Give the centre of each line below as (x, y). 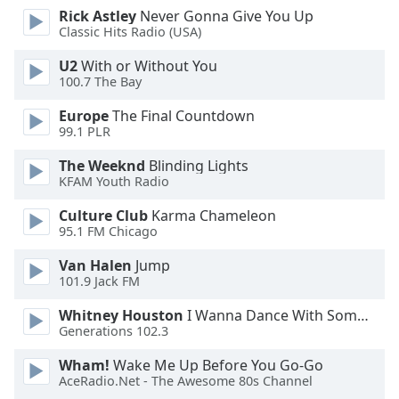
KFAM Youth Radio (114, 182)
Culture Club (103, 216)
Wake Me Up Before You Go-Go (216, 365)
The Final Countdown (182, 116)
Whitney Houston (121, 315)
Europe (84, 116)
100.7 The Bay (100, 82)
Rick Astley (98, 16)
